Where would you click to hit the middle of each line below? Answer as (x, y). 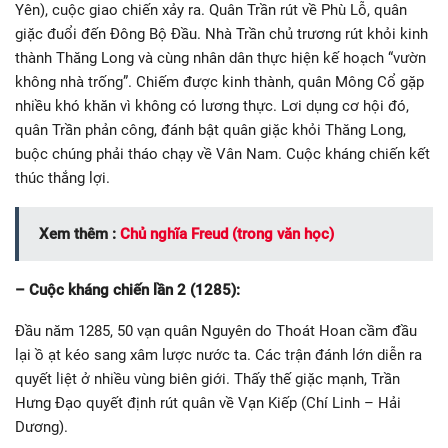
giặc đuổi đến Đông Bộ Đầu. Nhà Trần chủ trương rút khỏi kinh (221, 34)
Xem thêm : (79, 234)
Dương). (41, 427)
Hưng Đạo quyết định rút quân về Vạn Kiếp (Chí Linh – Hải (208, 403)
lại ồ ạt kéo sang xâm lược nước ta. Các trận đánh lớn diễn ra (218, 355)
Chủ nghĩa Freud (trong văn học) (227, 234)
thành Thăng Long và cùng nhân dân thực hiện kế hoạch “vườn (220, 58)
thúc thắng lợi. (62, 178)
